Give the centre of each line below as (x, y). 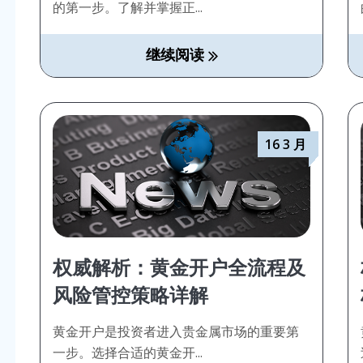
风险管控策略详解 (130, 295)
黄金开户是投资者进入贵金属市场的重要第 (176, 332)
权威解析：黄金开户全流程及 (179, 268)
